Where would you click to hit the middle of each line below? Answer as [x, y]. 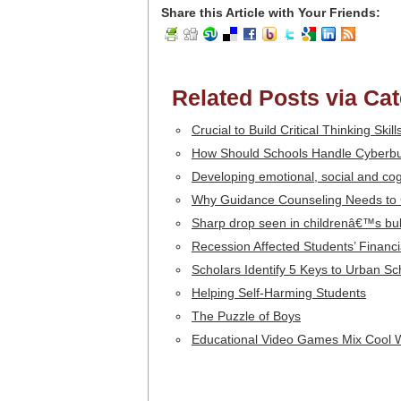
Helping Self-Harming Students [279, 293]
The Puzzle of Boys [246, 316]
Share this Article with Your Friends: [271, 13]
